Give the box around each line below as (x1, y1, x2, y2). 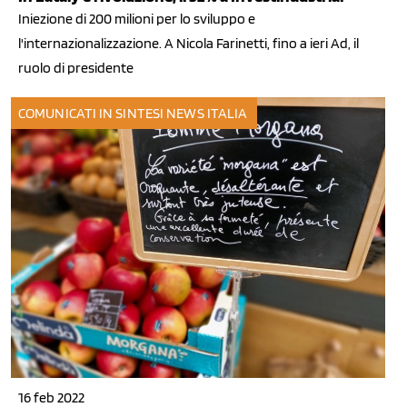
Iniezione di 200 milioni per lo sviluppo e (18, 10, 255, 28)
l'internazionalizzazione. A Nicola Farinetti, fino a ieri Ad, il (18, 35, 359, 53)
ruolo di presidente (18, 59, 134, 77)
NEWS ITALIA (166, 104, 248, 123)
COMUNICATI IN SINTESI (18, 104, 164, 123)
